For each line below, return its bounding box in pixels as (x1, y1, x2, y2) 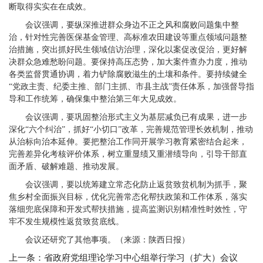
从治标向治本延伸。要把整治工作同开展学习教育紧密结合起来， (9, 137, 247, 146)
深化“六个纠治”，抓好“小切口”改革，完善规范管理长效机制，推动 (9, 125, 253, 134)
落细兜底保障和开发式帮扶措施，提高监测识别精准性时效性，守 (9, 205, 247, 214)
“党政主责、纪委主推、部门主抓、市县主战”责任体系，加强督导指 (9, 82, 254, 91)
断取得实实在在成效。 (9, 2, 91, 11)
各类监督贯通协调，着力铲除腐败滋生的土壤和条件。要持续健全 (9, 70, 247, 79)
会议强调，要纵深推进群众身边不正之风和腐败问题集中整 (25, 21, 239, 29)
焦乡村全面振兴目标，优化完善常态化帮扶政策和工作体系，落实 (9, 193, 247, 201)
